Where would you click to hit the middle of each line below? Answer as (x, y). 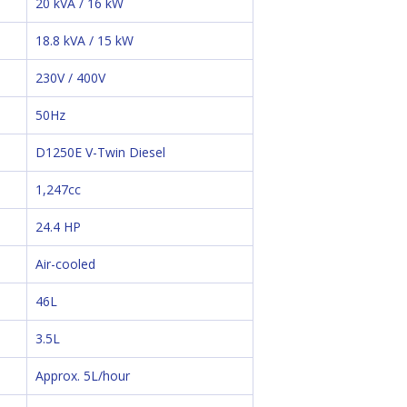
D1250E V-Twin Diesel (100, 152)
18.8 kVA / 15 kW (84, 40)
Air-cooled (65, 264)
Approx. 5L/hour (83, 376)
